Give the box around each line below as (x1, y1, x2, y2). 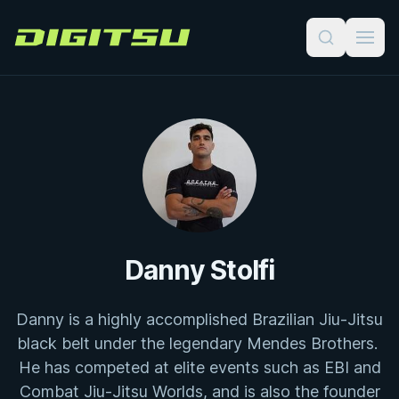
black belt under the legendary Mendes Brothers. (17, 334, 382, 353)
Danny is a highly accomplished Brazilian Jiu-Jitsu (16, 310, 383, 329)
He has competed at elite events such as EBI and (18, 358, 381, 377)
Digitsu (13, 37, 58, 53)
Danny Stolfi (124, 254, 275, 286)
